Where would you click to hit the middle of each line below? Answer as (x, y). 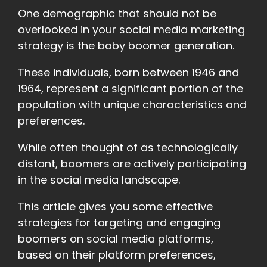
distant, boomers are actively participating (132, 164)
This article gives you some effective (115, 207)
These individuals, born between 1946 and (128, 73)
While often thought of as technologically (128, 148)
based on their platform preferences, (117, 255)
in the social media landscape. (99, 180)
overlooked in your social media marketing (131, 30)
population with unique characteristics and (132, 105)
